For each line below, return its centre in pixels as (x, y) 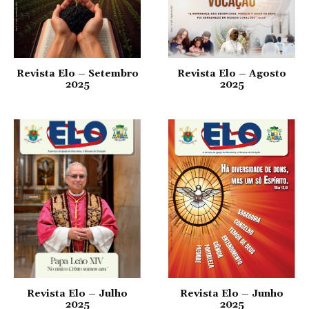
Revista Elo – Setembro (77, 73)
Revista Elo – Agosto (232, 73)
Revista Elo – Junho (232, 293)
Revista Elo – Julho (77, 293)
